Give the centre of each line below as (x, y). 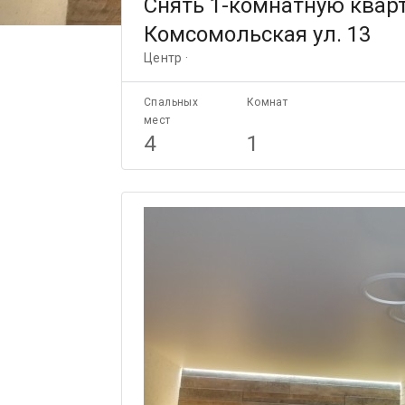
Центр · (166, 58)
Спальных (171, 102)
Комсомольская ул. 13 (257, 34)
